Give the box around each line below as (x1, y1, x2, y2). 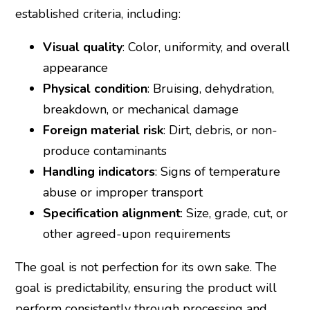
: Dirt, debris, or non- (163, 121, 277, 138)
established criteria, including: (15, 5, 181, 22)
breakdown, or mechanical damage (42, 100, 239, 118)
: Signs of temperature (154, 163, 280, 180)
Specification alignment (42, 204, 181, 221)
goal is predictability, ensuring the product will (15, 279, 277, 296)
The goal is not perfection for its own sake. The (15, 258, 277, 275)
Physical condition (42, 80, 147, 97)
